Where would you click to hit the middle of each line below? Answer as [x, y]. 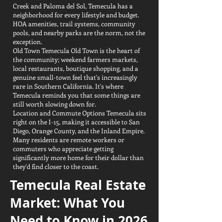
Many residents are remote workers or [69, 139]
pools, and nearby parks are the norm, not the [79, 32]
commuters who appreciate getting [63, 148]
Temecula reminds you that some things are [77, 95]
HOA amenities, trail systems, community [74, 24]
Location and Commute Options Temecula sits [80, 113]
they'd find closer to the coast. [56, 166]
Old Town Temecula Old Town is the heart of [76, 50]
